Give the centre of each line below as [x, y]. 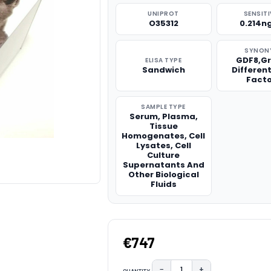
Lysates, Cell [163, 145]
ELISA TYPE [164, 60]
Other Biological [163, 175]
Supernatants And [163, 165]
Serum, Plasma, [163, 116]
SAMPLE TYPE [163, 107]
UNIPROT [163, 14]
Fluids [163, 184]
